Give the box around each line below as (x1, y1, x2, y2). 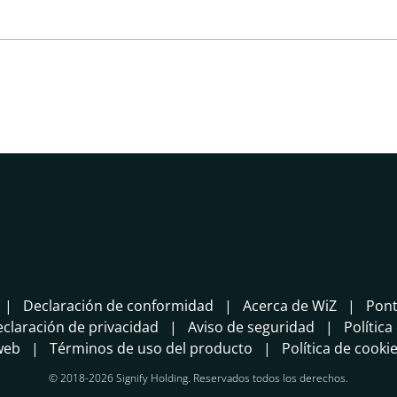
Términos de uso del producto (50, 338, 253, 358)
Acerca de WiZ (243, 295, 338, 315)
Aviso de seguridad (187, 316, 315, 337)
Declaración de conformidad (23, 295, 214, 315)
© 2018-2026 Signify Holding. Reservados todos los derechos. (49, 370, 348, 385)
